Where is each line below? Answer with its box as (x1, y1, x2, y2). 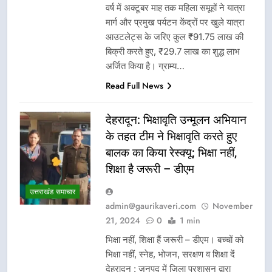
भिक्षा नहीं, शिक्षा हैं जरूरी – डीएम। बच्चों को (106, 233, 243, 245)
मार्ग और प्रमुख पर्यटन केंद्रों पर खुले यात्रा (106, 16, 244, 28)
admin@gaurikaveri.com (106, 199, 196, 212)
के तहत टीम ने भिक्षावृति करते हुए (106, 129, 237, 143)
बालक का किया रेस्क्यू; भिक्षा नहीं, (106, 145, 237, 160)
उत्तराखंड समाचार (30, 186, 75, 198)
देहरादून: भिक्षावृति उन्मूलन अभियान (106, 112, 246, 127)
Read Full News (106, 79, 163, 92)
